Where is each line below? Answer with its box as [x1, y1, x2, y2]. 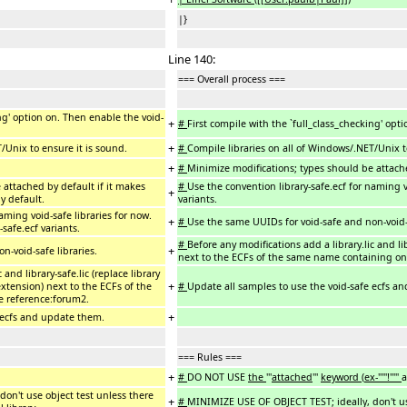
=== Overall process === [178, 72, 291, 85]
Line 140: [168, 50, 215, 67]
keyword [321, 370, 362, 383]
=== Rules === [178, 350, 242, 363]
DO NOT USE [187, 370, 248, 383]
